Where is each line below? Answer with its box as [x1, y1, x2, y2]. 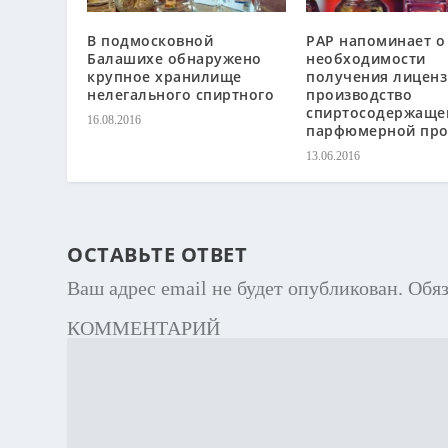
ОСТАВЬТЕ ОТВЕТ [67, 240, 248, 268]
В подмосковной [87, 30, 214, 50]
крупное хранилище [87, 66, 242, 86]
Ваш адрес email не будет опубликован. [67, 276, 404, 299]
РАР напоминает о [306, 30, 445, 50]
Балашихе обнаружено [87, 48, 262, 68]
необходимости [306, 48, 426, 68]
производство [306, 84, 412, 104]
